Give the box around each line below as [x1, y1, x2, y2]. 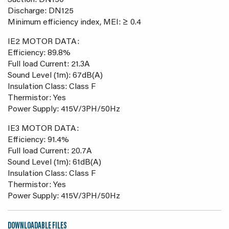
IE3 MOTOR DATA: [8, 125, 79, 133]
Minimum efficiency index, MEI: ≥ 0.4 [8, 18, 141, 27]
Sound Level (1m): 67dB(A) [8, 72, 103, 80]
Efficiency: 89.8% [8, 49, 71, 57]
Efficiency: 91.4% [8, 136, 69, 144]
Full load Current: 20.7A [8, 147, 92, 155]
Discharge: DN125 [8, 7, 74, 15]
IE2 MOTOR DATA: [8, 38, 79, 46]
